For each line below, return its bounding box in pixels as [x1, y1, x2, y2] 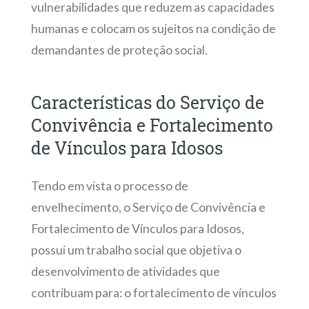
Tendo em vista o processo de [30, 178, 188, 193]
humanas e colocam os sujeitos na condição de [30, 21, 276, 36]
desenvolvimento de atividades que [30, 263, 220, 279]
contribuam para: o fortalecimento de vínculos [30, 285, 277, 300]
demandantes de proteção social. [30, 42, 208, 57]
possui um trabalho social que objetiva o [30, 242, 241, 257]
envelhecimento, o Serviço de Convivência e [30, 199, 266, 215]
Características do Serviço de [30, 91, 264, 114]
